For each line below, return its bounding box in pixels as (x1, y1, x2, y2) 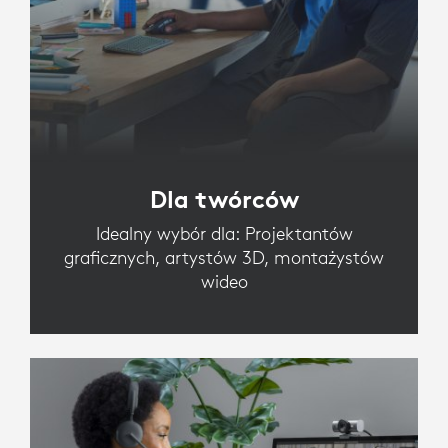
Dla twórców (149, 183, 299, 214)
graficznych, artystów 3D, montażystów (64, 245, 384, 269)
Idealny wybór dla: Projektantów (95, 221, 353, 245)
